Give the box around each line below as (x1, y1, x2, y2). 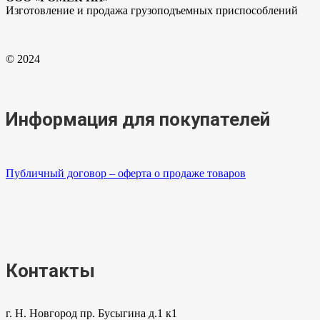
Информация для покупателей (6, 108, 270, 130)
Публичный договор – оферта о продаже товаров (6, 166, 246, 179)
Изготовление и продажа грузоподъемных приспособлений (6, 4, 298, 16)
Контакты (6, 259, 95, 281)
